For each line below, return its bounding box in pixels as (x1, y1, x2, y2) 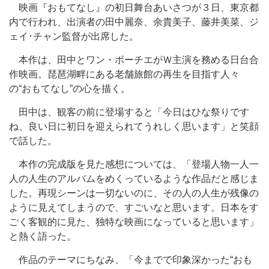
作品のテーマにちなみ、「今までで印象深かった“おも (9, 255, 252, 265)
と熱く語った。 (9, 231, 76, 241)
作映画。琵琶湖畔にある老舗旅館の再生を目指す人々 (9, 69, 240, 79)
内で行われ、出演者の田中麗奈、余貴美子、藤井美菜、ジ (9, 17, 259, 27)
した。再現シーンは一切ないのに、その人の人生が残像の (9, 188, 259, 198)
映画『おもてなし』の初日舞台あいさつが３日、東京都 (9, 2, 259, 13)
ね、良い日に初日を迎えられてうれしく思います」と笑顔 (9, 121, 259, 131)
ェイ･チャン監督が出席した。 (9, 31, 139, 41)
